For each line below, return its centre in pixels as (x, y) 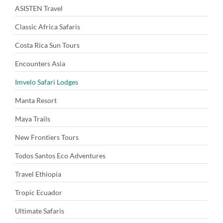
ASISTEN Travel (39, 8)
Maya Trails (33, 119)
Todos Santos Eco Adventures (60, 156)
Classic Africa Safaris (48, 27)
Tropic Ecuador (39, 193)
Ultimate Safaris (40, 211)
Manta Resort (36, 101)
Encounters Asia (40, 64)
